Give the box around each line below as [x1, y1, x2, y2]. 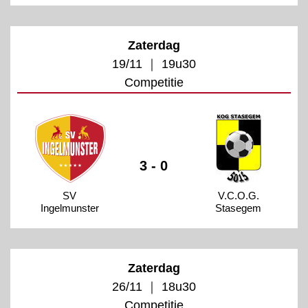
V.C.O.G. [217, 189, 259, 201]
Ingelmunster [40, 201, 99, 214]
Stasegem [215, 201, 262, 214]
